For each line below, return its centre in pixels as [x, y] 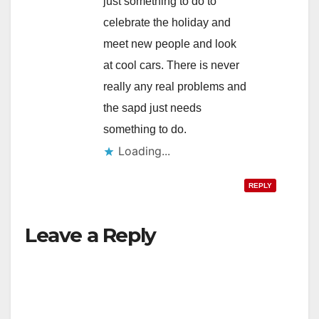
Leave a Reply [90, 235]
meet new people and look [170, 43]
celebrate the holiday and [167, 22]
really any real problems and [175, 86]
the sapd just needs [152, 108]
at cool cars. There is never [171, 65]
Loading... [144, 151]
